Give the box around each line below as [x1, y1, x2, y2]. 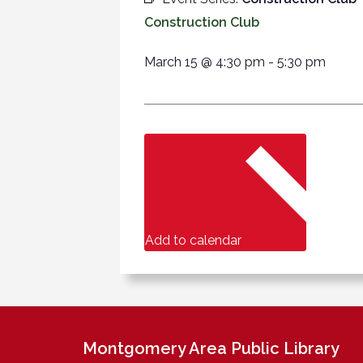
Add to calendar [145, 232, 245, 248]
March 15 [144, 53, 198, 70]
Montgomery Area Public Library [83, 338, 340, 358]
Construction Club [144, 14, 259, 30]
